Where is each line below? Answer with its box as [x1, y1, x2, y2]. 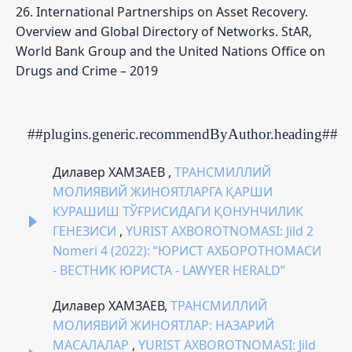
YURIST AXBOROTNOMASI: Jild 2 [126, 222, 313, 240]
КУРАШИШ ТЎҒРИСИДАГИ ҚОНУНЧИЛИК [53, 202, 303, 220]
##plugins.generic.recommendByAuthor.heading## [27, 125, 338, 142]
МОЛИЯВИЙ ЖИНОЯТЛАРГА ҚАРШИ [53, 182, 273, 200]
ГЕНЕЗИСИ [53, 222, 119, 240]
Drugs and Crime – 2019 [16, 61, 158, 79]
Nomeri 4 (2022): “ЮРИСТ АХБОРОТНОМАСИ [53, 241, 321, 259]
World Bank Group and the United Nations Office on [16, 42, 325, 60]
